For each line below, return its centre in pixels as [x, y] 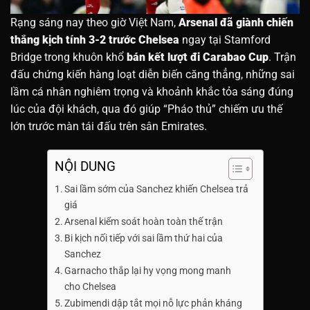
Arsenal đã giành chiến [236, 22]
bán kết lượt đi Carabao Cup [198, 57]
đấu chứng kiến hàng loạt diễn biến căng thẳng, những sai [153, 74]
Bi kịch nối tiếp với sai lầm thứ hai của [144, 238]
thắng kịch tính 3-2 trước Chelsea [95, 39]
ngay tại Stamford [225, 39]
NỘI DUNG [85, 166]
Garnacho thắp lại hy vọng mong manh [148, 271]
